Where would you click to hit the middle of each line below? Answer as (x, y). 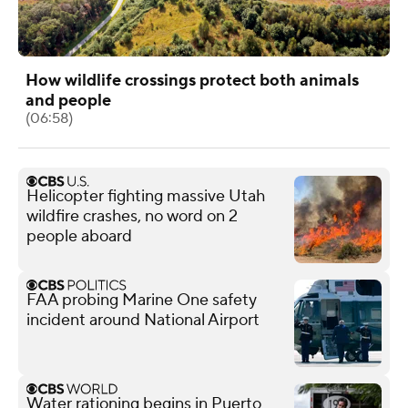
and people (68, 100)
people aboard (79, 236)
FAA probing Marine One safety (142, 300)
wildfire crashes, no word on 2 (132, 216)
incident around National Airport (143, 320)
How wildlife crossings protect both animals (192, 80)
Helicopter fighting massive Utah (146, 196)
